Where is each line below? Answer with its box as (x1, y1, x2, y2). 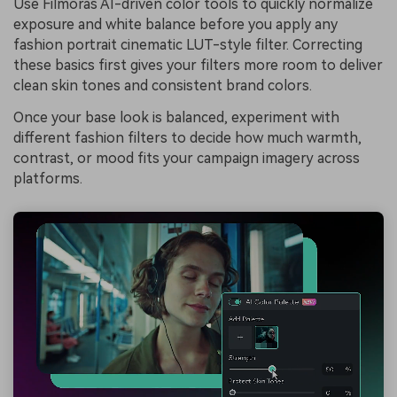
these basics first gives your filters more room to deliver (13, 57, 383, 74)
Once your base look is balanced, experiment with (13, 108, 339, 126)
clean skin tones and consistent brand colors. (13, 77, 312, 95)
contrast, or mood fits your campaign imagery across (13, 149, 360, 167)
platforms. (13, 169, 82, 187)
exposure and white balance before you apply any (13, 16, 338, 34)
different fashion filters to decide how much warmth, (13, 128, 362, 146)
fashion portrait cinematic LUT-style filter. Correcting (13, 36, 362, 54)
